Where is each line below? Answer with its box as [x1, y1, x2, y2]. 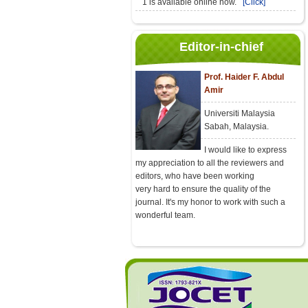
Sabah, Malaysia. [204, 122, 269, 131]
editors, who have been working [135, 171, 254, 181]
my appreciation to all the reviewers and [135, 158, 284, 168]
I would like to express [204, 145, 287, 155]
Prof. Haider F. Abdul [204, 72, 284, 82]
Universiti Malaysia [204, 109, 275, 118]
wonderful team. [135, 210, 195, 220]
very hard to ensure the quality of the [135, 184, 271, 194]
